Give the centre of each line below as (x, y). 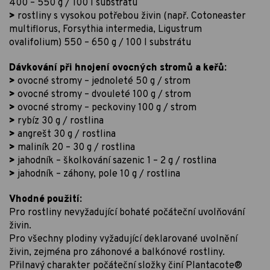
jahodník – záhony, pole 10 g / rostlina (98, 174)
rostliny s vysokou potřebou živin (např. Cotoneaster (130, 16)
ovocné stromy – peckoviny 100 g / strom (106, 108)
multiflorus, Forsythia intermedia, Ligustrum (105, 29)
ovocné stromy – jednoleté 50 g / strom (103, 81)
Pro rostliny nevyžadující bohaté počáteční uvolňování (127, 212)
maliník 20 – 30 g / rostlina (75, 147)
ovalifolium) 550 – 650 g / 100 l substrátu (100, 42)
